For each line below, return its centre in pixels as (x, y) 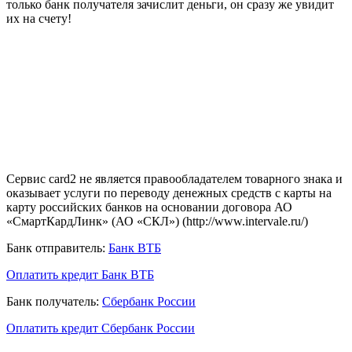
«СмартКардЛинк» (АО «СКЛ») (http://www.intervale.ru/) (157, 221)
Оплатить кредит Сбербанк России (101, 328)
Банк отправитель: (56, 247)
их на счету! (39, 18)
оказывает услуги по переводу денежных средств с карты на (169, 192)
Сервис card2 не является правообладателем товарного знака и (174, 178)
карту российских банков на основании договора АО (149, 207)
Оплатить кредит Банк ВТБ (80, 274)
